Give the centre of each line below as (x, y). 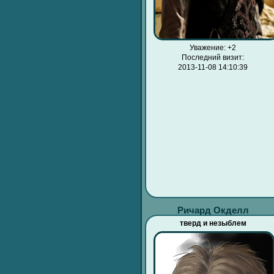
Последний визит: (213, 58)
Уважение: (208, 48)
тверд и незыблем (213, 224)
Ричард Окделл (213, 210)
